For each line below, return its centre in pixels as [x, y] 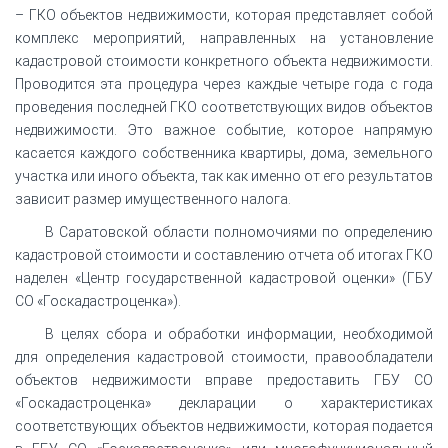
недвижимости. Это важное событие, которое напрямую [224, 129]
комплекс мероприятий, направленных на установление [224, 37]
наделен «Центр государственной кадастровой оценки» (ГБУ [224, 277]
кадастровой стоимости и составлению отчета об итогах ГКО [224, 254]
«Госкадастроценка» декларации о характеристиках [224, 402]
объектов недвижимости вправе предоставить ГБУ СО [224, 379]
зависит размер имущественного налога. [153, 198]
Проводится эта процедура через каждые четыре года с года [224, 83]
